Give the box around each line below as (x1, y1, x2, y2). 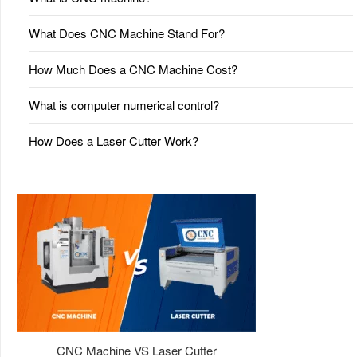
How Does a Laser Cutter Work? (29, 132, 198, 149)
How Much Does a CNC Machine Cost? (29, 61, 237, 77)
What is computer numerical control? (29, 96, 219, 113)
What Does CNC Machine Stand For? (29, 25, 225, 41)
